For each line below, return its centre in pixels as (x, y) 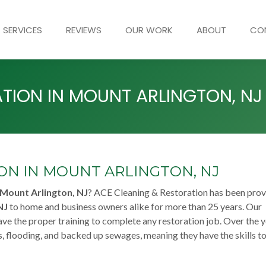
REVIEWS (83, 30)
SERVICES (22, 30)
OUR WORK (149, 30)
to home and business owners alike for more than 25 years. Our (135, 206)
